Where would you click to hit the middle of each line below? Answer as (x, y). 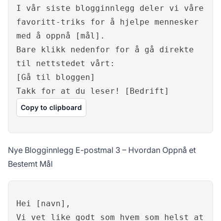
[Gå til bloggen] (56, 77)
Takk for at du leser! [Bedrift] (93, 91)
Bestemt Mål (30, 164)
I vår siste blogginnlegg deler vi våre (110, 8)
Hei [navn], (43, 204)
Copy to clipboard (51, 108)
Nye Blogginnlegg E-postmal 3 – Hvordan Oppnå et (102, 150)
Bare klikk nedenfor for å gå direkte (105, 50)
